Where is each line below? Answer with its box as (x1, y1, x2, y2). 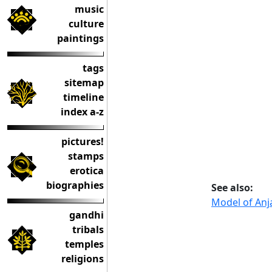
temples (65, 237, 104, 251)
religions (61, 252, 104, 265)
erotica (70, 164, 104, 177)
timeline (63, 90, 104, 104)
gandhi (69, 208, 104, 222)
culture (69, 17, 104, 30)
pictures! (61, 135, 104, 148)
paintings (57, 32, 104, 45)
